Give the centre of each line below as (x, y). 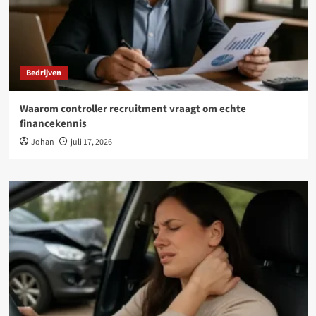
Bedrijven (43, 73)
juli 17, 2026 (91, 142)
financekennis (53, 124)
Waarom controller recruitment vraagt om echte (133, 109)
